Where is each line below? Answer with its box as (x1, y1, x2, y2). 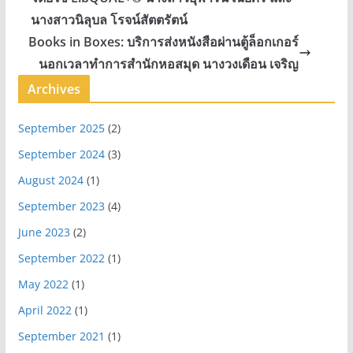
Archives (27, 80, 80, 98)
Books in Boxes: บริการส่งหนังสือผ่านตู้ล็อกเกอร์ (28, 33, 299, 51)
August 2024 (17, 173, 84, 188)
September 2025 (17, 121, 105, 136)
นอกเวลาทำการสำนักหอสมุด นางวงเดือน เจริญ (39, 55, 299, 73)
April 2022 (17, 303, 72, 318)
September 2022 (17, 251, 105, 266)
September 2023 (17, 199, 105, 214)
